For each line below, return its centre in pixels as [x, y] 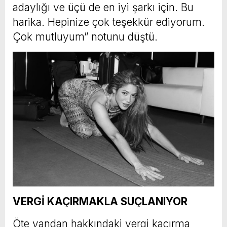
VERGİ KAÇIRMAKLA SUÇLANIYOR [100, 201]
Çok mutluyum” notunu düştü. [85, 36]
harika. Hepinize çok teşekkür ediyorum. [109, 22]
